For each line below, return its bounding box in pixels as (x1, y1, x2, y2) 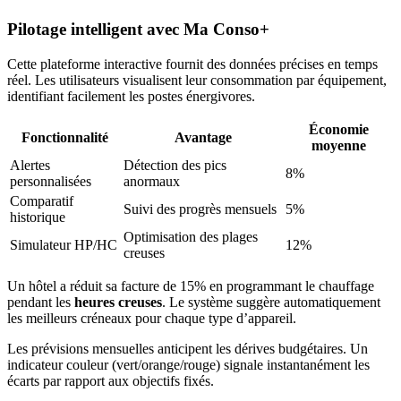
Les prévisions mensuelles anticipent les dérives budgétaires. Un (7, 340, 368, 356)
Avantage (174, 129, 232, 145)
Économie (308, 121, 369, 137)
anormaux (124, 173, 180, 189)
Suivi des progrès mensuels (124, 200, 277, 217)
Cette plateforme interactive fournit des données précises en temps (7, 55, 378, 72)
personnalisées (10, 173, 91, 189)
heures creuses (74, 294, 162, 310)
